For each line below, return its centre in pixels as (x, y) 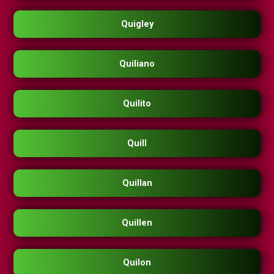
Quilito (137, 104)
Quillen (137, 223)
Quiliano (137, 64)
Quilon (137, 263)
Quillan (137, 183)
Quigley (137, 24)
